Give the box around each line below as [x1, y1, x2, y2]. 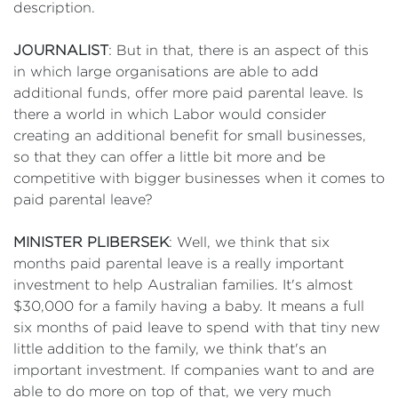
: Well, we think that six [169, 235, 330, 250]
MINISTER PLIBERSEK [13, 235, 169, 250]
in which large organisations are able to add [13, 64, 319, 79]
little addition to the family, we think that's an [13, 341, 327, 356]
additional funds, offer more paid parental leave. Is [13, 85, 363, 100]
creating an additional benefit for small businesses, [13, 128, 366, 143]
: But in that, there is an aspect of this [108, 43, 369, 58]
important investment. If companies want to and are [13, 362, 374, 378]
